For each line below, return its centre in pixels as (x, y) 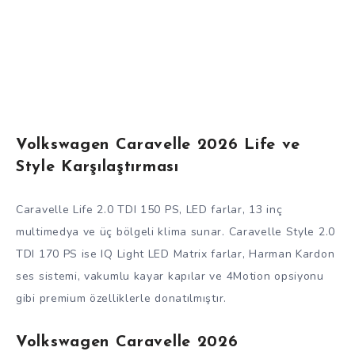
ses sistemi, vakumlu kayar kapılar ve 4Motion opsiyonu (170, 276)
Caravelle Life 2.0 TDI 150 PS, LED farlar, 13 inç (149, 209)
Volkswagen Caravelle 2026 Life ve (158, 145)
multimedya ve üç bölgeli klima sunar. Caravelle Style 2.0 (176, 231)
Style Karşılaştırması (97, 168)
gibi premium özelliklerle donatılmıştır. (121, 298)
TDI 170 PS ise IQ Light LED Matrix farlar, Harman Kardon (176, 254)
